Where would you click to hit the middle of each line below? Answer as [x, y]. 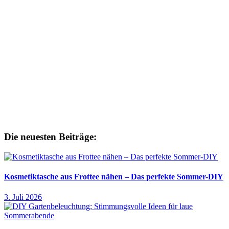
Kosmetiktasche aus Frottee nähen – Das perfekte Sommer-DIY [114, 177]
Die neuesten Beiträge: [50, 137]
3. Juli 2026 [23, 197]
